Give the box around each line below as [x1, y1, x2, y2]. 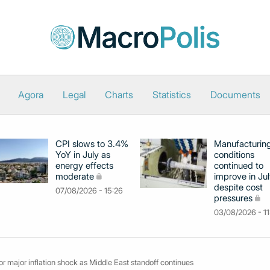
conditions [214, 149, 254, 160]
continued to [214, 160, 263, 171]
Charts [105, 89, 133, 101]
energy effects [55, 160, 113, 171]
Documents [210, 89, 260, 101]
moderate [55, 171, 94, 182]
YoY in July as [55, 149, 110, 160]
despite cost [214, 181, 263, 193]
